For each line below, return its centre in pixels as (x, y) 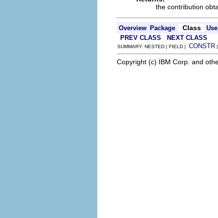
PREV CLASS (141, 38)
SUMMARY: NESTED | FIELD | (153, 46)
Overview (133, 28)
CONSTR (202, 46)
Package (163, 28)
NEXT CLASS (187, 38)
